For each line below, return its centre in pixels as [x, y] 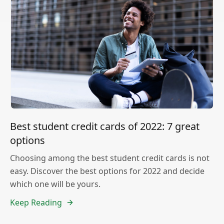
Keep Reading [36, 203]
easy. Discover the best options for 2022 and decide [107, 171]
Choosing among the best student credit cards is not [110, 158]
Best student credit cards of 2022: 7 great [105, 126]
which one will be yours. [55, 184]
